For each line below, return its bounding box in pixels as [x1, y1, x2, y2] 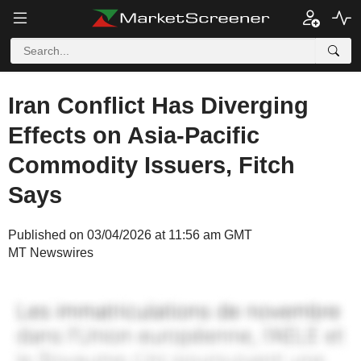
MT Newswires [8, 246, 93, 259]
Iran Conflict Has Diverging [8, 93, 309, 118]
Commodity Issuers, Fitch [8, 152, 295, 178]
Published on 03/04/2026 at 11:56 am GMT [8, 228, 252, 242]
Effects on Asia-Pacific [8, 122, 259, 148]
